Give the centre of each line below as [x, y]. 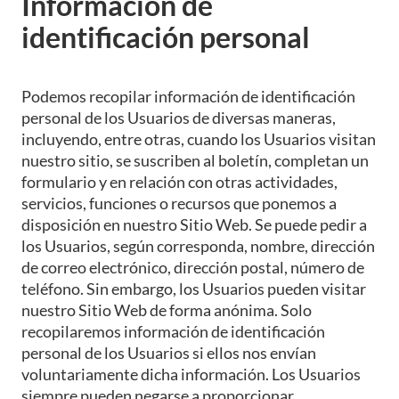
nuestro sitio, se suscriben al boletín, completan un [195, 160]
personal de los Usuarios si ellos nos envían [169, 352]
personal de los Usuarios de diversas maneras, [179, 117]
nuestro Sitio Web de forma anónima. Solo [167, 309]
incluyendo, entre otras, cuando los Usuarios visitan [199, 138]
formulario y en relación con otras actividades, [179, 181]
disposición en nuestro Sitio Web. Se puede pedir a [194, 224]
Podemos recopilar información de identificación [188, 96]
